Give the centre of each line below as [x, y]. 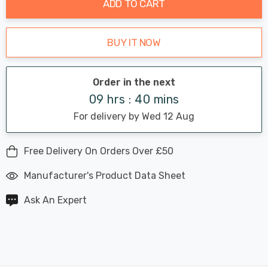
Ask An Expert [55, 200]
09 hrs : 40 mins [134, 99]
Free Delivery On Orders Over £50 [99, 151]
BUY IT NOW [134, 42]
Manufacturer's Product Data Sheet [105, 175]
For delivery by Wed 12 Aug [134, 116]
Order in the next [134, 82]
